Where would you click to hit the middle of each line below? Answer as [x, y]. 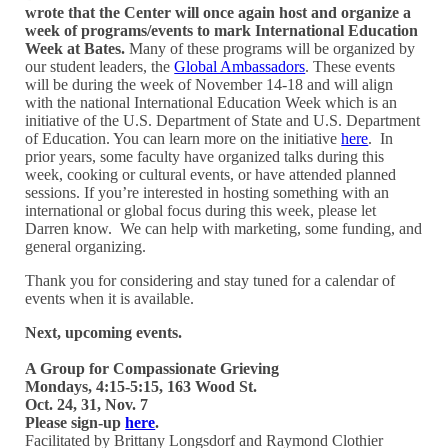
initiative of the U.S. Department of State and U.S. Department [223, 120]
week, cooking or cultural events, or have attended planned [211, 174]
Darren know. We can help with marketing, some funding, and [224, 228]
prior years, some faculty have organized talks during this [205, 156]
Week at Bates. [75, 48]
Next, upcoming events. [104, 332]
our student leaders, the [100, 66]
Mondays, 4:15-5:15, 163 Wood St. [141, 386]
